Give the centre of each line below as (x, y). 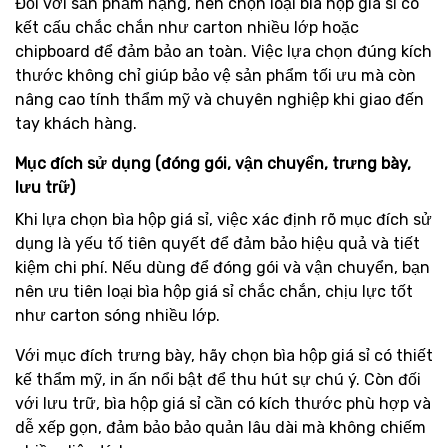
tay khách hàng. (76, 124)
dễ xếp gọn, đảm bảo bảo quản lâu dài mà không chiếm (220, 428)
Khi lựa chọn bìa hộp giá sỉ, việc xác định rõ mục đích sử (223, 220)
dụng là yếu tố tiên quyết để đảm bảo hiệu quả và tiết (217, 244)
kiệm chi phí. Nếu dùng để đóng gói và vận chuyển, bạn (222, 268)
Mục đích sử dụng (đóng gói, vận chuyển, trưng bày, (213, 164)
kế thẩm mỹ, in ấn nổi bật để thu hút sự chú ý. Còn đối (218, 380)
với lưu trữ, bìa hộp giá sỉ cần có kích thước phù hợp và (223, 404)
